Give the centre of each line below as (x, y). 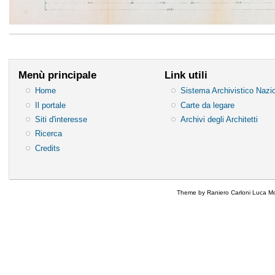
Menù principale (57, 75)
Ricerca (48, 134)
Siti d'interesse (61, 119)
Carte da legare (208, 105)
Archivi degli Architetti (219, 119)
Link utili (186, 75)
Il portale (50, 105)
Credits (47, 148)
